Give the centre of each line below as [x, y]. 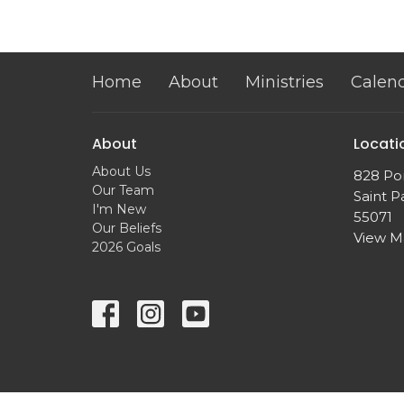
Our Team [123, 191]
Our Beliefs [127, 229]
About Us [121, 172]
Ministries [285, 82]
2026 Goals [126, 248]
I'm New [119, 210]
